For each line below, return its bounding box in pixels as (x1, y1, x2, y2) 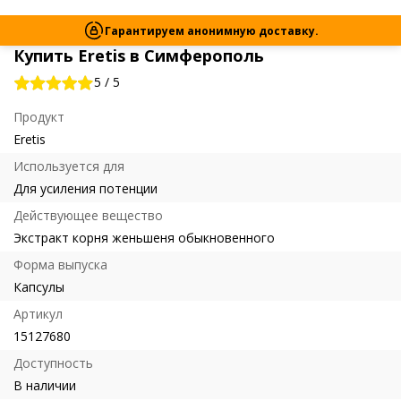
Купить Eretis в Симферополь (13, 45, 264, 66)
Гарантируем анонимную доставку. (104, 22, 319, 38)
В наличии (13, 377, 76, 394)
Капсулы (13, 278, 64, 295)
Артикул (13, 305, 63, 322)
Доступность (13, 354, 93, 371)
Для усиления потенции (13, 180, 158, 197)
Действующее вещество (13, 207, 163, 224)
